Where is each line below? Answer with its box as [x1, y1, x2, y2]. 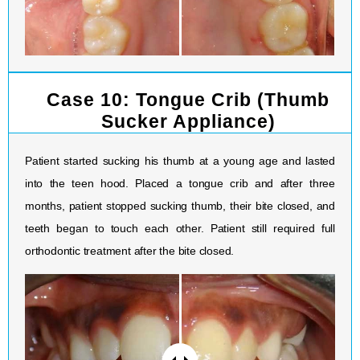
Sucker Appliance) [100, 111, 276, 133]
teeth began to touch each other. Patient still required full [25, 222, 335, 235]
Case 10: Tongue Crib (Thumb [47, 89, 329, 111]
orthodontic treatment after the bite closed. [25, 244, 235, 258]
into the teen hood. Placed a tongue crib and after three [25, 177, 335, 190]
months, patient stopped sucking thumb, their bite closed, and [25, 199, 335, 213]
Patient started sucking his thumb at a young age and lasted [25, 154, 335, 168]
